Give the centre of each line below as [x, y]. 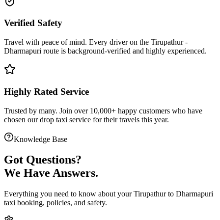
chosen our [22, 119]
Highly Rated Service [46, 91]
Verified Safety [33, 23]
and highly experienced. [169, 51]
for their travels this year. [130, 119]
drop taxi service [65, 119]
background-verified [99, 51]
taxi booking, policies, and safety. [55, 203]
